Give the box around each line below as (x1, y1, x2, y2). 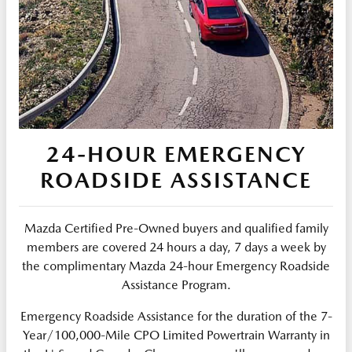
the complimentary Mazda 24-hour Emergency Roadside (22, 258, 330, 274)
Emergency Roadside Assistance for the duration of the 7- (20, 309, 332, 324)
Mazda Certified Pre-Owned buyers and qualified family (24, 221, 328, 236)
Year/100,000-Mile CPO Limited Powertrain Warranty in (22, 328, 330, 343)
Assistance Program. (121, 277, 231, 293)
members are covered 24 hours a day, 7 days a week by (26, 240, 326, 255)
